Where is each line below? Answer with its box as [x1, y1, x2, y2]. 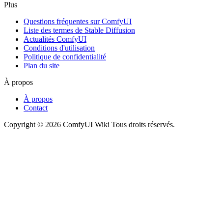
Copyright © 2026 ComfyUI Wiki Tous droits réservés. [4, 120, 175, 129]
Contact [24, 103, 48, 112]
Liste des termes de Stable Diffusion [24, 26, 135, 34]
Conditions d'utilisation [24, 43, 95, 52]
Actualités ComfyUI [24, 34, 86, 43]
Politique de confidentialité [24, 52, 106, 61]
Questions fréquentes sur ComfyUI [24, 17, 132, 26]
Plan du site [24, 61, 59, 70]
